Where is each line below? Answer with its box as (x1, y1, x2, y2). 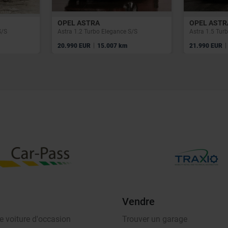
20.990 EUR (58, 42, 92, 49)
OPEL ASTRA (58, 18, 100, 27)
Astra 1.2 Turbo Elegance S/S (58, 27, 137, 35)
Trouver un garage (122, 214, 187, 224)
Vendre (122, 195, 155, 208)
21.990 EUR (189, 42, 224, 49)
